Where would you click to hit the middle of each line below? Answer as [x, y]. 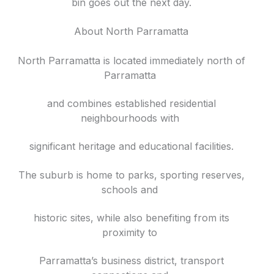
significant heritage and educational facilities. [131, 146]
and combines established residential [131, 103]
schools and [131, 189]
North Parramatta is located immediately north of [131, 60]
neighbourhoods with [131, 118]
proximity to [131, 233]
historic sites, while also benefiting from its [131, 218]
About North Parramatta [131, 31]
